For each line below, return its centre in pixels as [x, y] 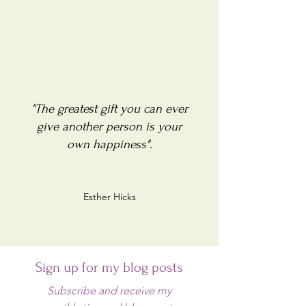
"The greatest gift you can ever [109, 109]
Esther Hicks [109, 197]
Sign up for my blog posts [109, 267]
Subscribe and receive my [109, 291]
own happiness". [109, 144]
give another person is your [109, 127]
